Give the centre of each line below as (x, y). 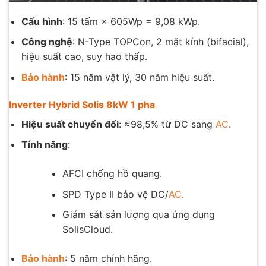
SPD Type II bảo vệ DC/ (115, 194)
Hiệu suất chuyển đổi (70, 124)
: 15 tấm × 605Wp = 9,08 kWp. (131, 21)
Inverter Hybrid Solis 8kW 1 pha (82, 104)
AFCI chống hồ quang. (112, 174)
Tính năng (44, 145)
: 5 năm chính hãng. (108, 259)
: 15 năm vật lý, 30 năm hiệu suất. (139, 77)
